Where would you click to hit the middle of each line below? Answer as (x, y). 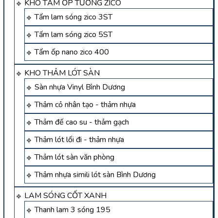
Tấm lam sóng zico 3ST (73, 17)
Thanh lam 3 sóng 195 (73, 209)
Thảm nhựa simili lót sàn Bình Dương (95, 174)
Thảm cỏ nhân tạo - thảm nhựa (85, 104)
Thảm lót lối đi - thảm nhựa (79, 139)
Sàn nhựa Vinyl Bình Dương (80, 87)
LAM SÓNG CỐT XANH (65, 195)
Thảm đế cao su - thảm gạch (82, 122)
